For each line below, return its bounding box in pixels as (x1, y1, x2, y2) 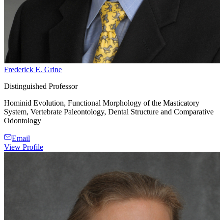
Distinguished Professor (4, 82, 78, 90)
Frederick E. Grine (4, 65, 62, 74)
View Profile (4, 142, 43, 151)
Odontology (4, 116, 41, 125)
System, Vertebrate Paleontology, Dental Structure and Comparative (4, 107, 214, 116)
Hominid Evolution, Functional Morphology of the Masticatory (4, 98, 199, 107)
